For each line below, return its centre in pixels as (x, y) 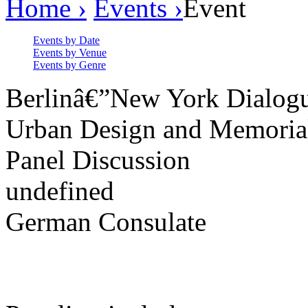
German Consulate (106, 222)
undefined (60, 191)
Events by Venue (70, 53)
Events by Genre (69, 65)
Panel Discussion (98, 160)
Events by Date (66, 40)
